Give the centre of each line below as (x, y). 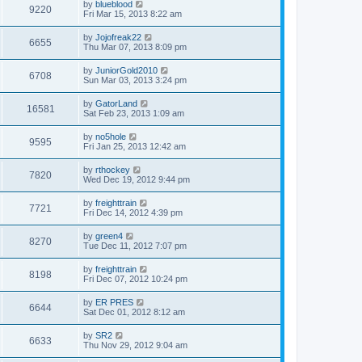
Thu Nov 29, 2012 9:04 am (135, 345)
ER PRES (114, 302)
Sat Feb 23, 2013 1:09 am (134, 113)
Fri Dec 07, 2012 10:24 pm (135, 279)
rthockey (113, 170)
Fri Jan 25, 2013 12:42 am (135, 146)
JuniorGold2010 (126, 70)
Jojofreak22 (118, 37)
